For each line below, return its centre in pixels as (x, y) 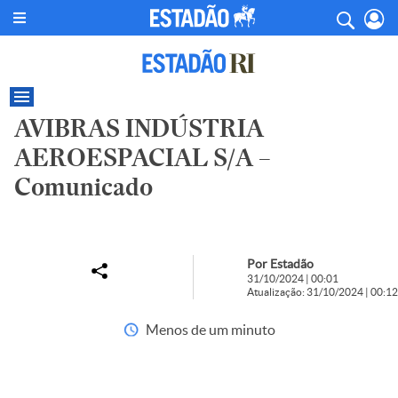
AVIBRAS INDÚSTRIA (139, 128)
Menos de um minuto (210, 330)
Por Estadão (280, 264)
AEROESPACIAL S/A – (143, 158)
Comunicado (84, 187)
